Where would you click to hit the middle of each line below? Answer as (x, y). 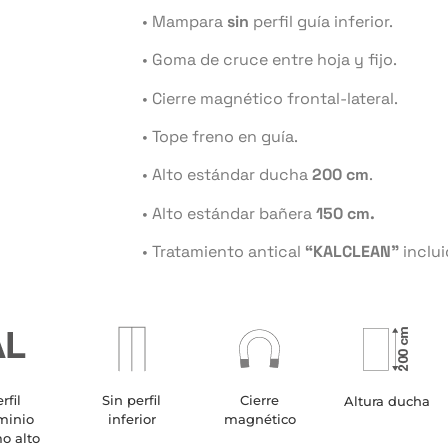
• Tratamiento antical (223, 252)
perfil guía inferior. (321, 21)
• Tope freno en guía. (220, 137)
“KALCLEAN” (352, 252)
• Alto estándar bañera (229, 213)
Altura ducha (387, 400)
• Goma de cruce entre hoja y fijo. (269, 60)
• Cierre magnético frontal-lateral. (270, 98)
